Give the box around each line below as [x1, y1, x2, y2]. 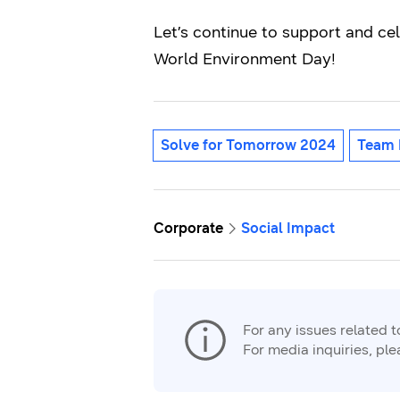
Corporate [154, 219, 223, 237]
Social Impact [241, 219, 335, 237]
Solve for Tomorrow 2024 [161, 136, 336, 154]
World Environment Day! [154, 48, 336, 69]
